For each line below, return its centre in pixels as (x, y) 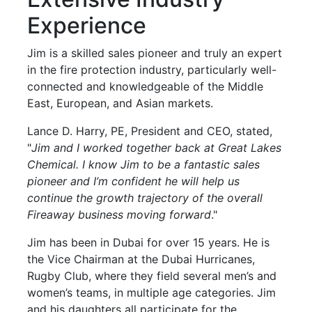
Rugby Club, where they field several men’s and (152, 275)
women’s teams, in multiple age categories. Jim (151, 292)
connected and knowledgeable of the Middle (145, 86)
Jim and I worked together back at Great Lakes (156, 147)
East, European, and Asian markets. (120, 103)
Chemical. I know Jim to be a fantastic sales (143, 164)
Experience (87, 25)
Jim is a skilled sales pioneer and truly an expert (155, 53)
